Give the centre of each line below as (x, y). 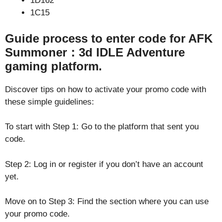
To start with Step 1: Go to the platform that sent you (102, 127)
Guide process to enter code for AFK (109, 38)
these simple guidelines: (50, 102)
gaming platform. (54, 66)
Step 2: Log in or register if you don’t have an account (104, 164)
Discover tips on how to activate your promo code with (106, 89)
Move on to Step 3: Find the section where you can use (107, 201)
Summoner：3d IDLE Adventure (95, 52)
